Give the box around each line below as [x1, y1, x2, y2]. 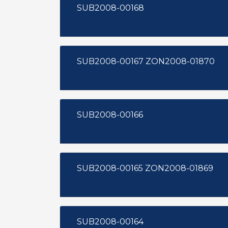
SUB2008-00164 [77, 217, 144, 226]
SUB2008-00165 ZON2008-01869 [145, 163, 213, 173]
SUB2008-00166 [77, 110, 143, 120]
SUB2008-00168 [77, 3, 144, 13]
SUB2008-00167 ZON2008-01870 [146, 56, 215, 66]
